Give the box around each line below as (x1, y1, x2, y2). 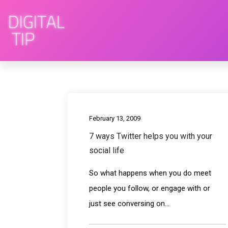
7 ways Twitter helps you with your (89, 131, 212, 141)
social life (89, 145, 124, 155)
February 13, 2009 (89, 114, 140, 122)
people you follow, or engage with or (89, 183, 210, 193)
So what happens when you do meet (89, 168, 211, 178)
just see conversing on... (89, 198, 169, 208)
